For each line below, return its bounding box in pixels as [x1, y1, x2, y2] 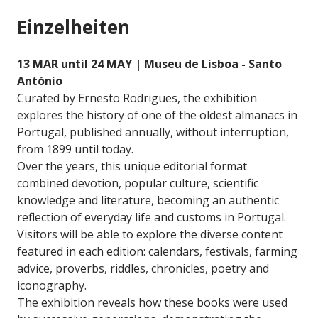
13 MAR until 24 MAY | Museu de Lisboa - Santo [17, 56, 282, 72]
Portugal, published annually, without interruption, [17, 124, 289, 141]
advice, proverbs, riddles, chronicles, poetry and [17, 261, 269, 277]
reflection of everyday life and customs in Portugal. [17, 209, 286, 226]
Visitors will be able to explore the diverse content [17, 226, 283, 243]
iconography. [17, 278, 87, 294]
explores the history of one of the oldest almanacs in [17, 107, 297, 124]
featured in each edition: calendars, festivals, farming [17, 243, 297, 260]
